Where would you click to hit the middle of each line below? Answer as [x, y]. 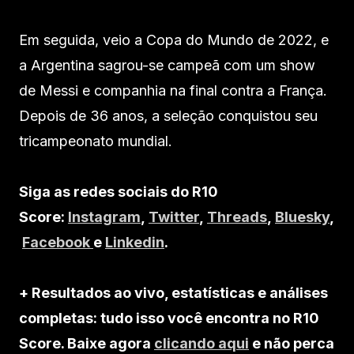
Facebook [58, 243]
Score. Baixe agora [87, 344]
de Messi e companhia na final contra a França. [173, 91]
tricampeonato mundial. [96, 141]
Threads [237, 217]
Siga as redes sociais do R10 [119, 192]
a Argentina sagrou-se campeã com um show [167, 66]
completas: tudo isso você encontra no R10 [169, 318]
